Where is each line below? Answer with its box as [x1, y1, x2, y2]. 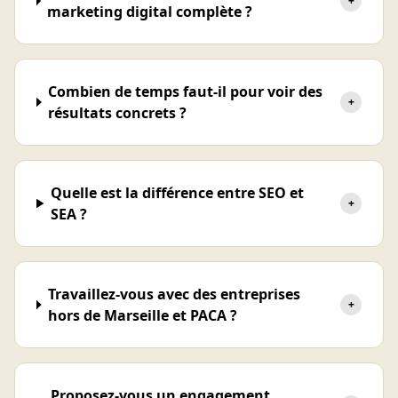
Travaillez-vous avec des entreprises [47, 284, 300, 304]
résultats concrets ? [48, 103, 187, 123]
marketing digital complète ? [47, 2, 253, 21]
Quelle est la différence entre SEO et [51, 183, 305, 203]
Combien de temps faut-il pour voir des [48, 82, 323, 101]
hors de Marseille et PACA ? [47, 306, 237, 325]
